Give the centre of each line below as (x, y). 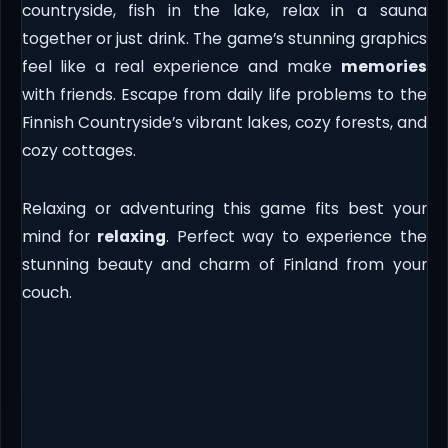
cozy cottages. (78, 150)
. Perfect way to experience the (296, 236)
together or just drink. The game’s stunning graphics (224, 38)
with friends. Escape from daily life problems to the (224, 94)
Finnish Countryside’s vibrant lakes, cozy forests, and (224, 122)
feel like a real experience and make (181, 66)
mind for (59, 236)
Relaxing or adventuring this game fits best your (224, 208)
